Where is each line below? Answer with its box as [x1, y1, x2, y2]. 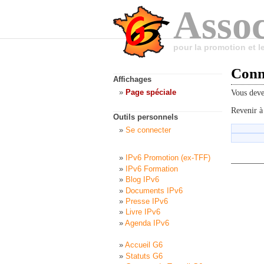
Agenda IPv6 [125, 218, 169, 227]
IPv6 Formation [126, 164, 178, 173]
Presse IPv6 [126, 196, 168, 206]
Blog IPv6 [126, 175, 159, 184]
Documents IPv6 [126, 186, 183, 195]
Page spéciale [126, 88, 176, 97]
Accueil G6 [125, 240, 163, 250]
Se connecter [126, 125, 171, 134]
